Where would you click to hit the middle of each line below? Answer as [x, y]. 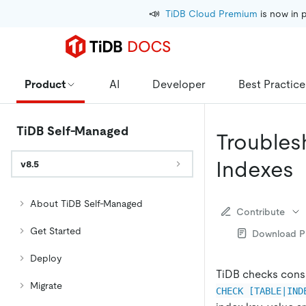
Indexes [255, 169]
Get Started [56, 231]
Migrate [46, 286]
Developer [179, 84]
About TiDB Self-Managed [86, 204]
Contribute [261, 211]
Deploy [46, 258]
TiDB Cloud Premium [211, 14]
